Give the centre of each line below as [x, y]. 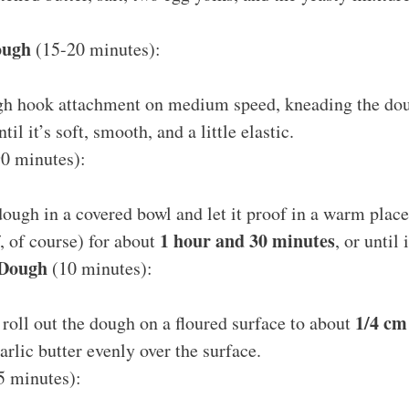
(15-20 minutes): [96, 48]
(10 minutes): [100, 267]
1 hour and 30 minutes [247, 240]
